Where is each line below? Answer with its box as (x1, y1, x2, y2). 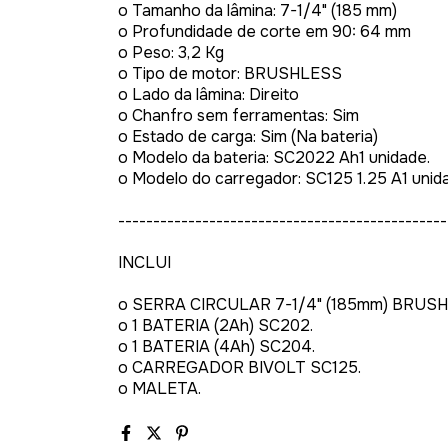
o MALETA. (118, 378, 201, 399)
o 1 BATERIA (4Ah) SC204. (118, 336, 315, 357)
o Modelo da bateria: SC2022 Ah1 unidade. (118, 147, 430, 168)
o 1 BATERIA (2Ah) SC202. (118, 315, 313, 336)
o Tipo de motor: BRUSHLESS (118, 63, 342, 84)
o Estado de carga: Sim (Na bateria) (118, 126, 378, 147)
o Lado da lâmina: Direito (118, 84, 299, 105)
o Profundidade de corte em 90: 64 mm (118, 21, 411, 42)
